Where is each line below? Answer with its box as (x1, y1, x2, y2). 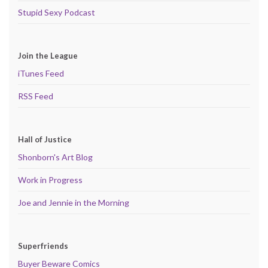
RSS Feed (18, 90, 53, 101)
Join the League (18, 50, 78, 60)
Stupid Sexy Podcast (18, 7, 95, 17)
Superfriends (18, 240, 68, 251)
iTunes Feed (18, 68, 64, 78)
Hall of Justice (18, 134, 72, 144)
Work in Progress (18, 174, 83, 185)
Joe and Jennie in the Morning (18, 197, 129, 208)
